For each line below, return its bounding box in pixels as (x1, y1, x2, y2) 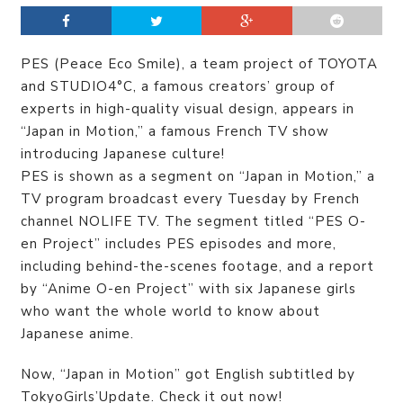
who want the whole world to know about (21, 302, 320, 320)
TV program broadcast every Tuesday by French (21, 190, 360, 208)
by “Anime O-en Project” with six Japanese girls (21, 280, 356, 298)
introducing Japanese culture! (21, 145, 225, 163)
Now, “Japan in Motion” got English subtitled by (21, 365, 355, 383)
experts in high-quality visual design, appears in (21, 100, 354, 118)
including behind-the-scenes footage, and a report (21, 257, 374, 275)
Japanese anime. (21, 325, 134, 343)
